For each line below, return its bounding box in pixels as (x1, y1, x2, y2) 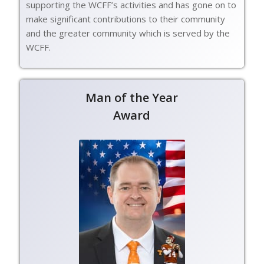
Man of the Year (85, 90, 179, 105)
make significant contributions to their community (25, 13, 225, 25)
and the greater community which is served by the (25, 27, 230, 39)
